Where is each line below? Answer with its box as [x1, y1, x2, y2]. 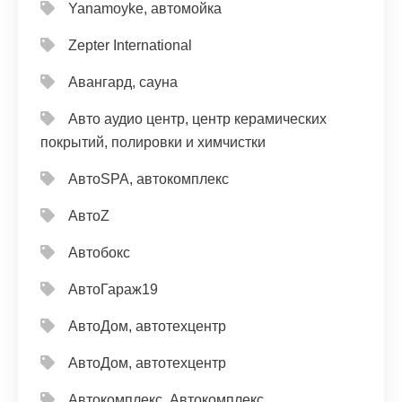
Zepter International [68, 37, 192, 53]
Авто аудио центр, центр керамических [68, 110, 327, 127]
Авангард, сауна [68, 74, 178, 90]
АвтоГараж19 [68, 281, 158, 297]
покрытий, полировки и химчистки [40, 134, 266, 150]
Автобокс [68, 244, 130, 260]
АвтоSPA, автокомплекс [68, 170, 229, 187]
